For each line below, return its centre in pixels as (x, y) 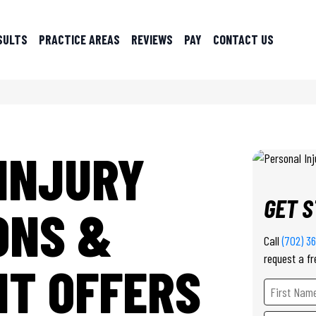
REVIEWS (152, 40)
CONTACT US (243, 40)
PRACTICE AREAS (79, 40)
